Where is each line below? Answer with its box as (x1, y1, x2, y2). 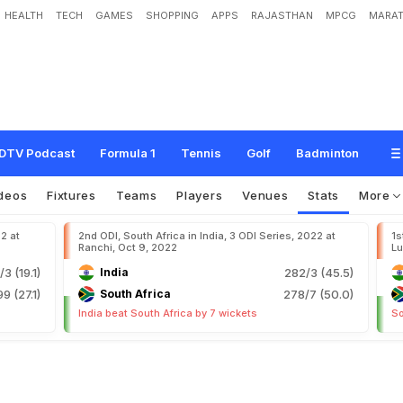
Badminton (296, 146, 359, 160)
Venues (242, 188, 289, 202)
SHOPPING (146, 9, 199, 22)
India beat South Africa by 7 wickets (78, 307, 257, 319)
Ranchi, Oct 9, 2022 (78, 241, 177, 254)
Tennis (181, 146, 221, 160)
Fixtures (47, 188, 96, 202)
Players (176, 188, 223, 202)
